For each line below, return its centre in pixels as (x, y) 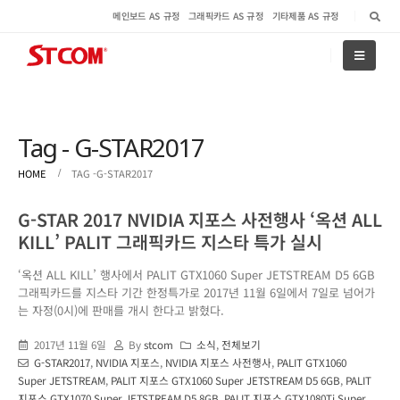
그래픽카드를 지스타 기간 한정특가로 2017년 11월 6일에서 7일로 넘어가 (196, 292)
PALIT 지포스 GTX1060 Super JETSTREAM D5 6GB (225, 380)
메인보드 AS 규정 (146, 16)
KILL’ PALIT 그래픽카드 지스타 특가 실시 (170, 242)
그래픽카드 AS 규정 (226, 16)
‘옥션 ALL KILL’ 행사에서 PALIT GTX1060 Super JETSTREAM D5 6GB (196, 274)
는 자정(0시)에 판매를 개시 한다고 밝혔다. (121, 310)
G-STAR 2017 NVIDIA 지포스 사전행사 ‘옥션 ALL (200, 219)
